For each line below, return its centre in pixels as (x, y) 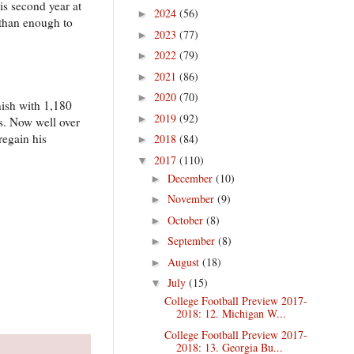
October (186, 220)
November (192, 199)
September (192, 241)
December (191, 178)
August (185, 262)
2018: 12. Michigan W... (231, 314)
